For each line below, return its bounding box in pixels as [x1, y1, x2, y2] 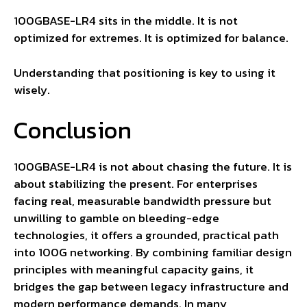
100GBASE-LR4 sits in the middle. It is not [14, 12, 238, 30]
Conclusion [14, 112, 132, 149]
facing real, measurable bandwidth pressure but [14, 192, 271, 210]
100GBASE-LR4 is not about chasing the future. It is [14, 158, 292, 176]
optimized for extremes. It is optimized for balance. [14, 29, 288, 47]
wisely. [14, 80, 50, 99]
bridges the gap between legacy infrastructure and [14, 278, 288, 296]
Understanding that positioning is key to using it [14, 63, 275, 82]
